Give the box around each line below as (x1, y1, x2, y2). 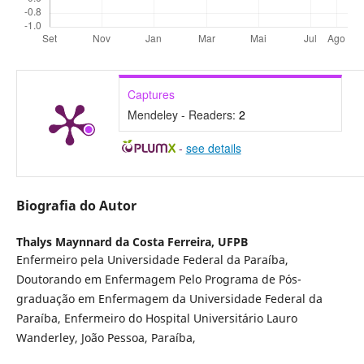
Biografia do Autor (15, 196, 136, 214)
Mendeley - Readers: (127, 106, 239, 123)
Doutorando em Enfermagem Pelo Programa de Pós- (15, 271, 301, 287)
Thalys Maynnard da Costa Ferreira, (15, 233, 218, 249)
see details (185, 139, 241, 156)
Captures (127, 85, 175, 102)
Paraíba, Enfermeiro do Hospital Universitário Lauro (15, 310, 297, 326)
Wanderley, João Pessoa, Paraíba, (15, 329, 196, 345)
